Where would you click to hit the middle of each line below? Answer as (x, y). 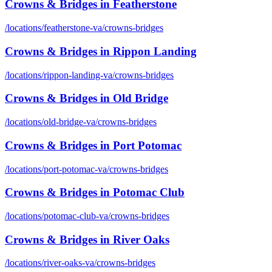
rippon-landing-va (78, 75)
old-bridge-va (70, 122)
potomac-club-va (76, 216)
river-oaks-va (69, 263)
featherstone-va (73, 28)
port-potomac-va (75, 169)
